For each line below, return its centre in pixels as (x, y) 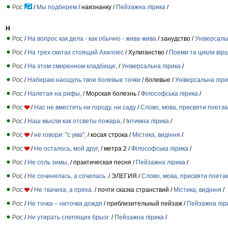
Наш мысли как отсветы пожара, (75, 121)
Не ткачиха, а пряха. (64, 190)
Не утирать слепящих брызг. (69, 217)
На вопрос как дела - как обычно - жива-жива (92, 38)
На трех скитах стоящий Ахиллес (76, 52)
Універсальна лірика (151, 66)
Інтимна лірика (148, 121)
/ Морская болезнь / (111, 93)
